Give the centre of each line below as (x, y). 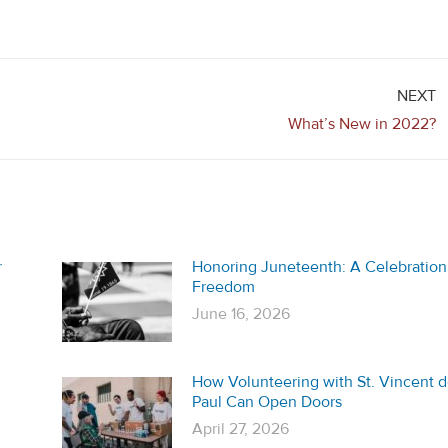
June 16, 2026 (240, 313)
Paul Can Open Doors (266, 401)
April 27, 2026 (240, 428)
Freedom (223, 286)
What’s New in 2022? (362, 123)
